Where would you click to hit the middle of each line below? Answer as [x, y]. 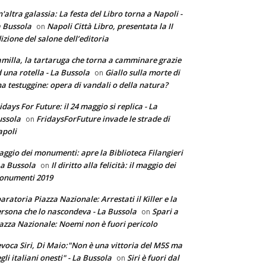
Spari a [165, 211]
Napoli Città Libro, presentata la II [110, 26]
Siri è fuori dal [153, 258]
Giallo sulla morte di [142, 72]
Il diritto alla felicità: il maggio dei [113, 165]
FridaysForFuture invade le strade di [103, 119]
